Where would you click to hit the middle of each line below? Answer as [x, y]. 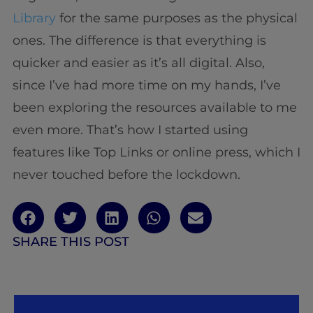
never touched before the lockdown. [126, 175]
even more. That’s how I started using [130, 130]
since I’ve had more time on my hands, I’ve [146, 86]
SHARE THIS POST [71, 241]
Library [36, 19]
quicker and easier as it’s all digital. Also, [138, 63]
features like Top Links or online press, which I [156, 153]
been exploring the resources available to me [154, 108]
